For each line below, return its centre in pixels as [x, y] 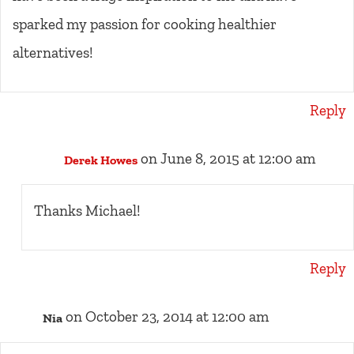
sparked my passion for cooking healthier [145, 24]
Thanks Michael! [87, 211]
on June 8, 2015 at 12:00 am [228, 159]
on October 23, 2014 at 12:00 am [167, 317]
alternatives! [53, 53]
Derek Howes [100, 160]
